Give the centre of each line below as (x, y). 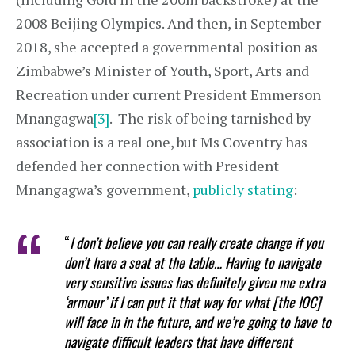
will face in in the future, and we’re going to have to (198, 322)
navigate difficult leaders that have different (179, 342)
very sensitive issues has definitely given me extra (195, 282)
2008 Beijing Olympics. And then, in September (168, 23)
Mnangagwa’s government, (104, 189)
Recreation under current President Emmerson (168, 94)
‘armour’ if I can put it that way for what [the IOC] (193, 302)
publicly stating (243, 189)
